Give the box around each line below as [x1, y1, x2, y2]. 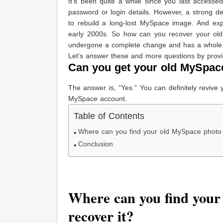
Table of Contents [74, 111, 144, 121]
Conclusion [78, 140, 113, 148]
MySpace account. [68, 95, 127, 103]
